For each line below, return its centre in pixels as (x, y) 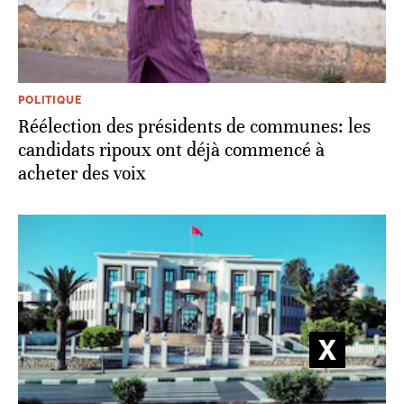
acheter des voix (82, 173)
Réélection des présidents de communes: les (194, 126)
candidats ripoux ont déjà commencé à (171, 150)
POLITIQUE (50, 100)
